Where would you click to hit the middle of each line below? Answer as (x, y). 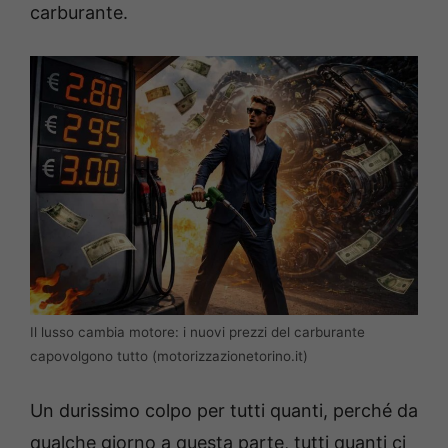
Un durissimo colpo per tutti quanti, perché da (224, 411)
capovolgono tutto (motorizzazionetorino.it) (169, 356)
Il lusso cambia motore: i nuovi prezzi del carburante (197, 332)
